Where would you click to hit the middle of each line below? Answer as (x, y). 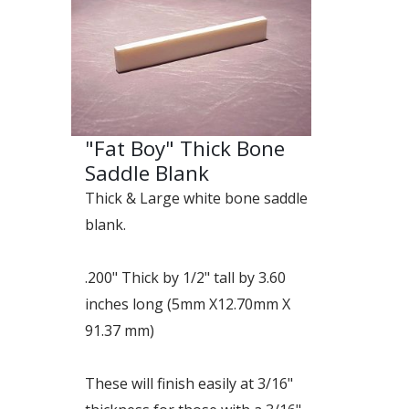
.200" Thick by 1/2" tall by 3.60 (185, 277)
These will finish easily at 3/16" (189, 383)
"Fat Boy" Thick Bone (185, 148)
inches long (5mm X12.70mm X (188, 304)
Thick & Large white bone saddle (196, 198)
